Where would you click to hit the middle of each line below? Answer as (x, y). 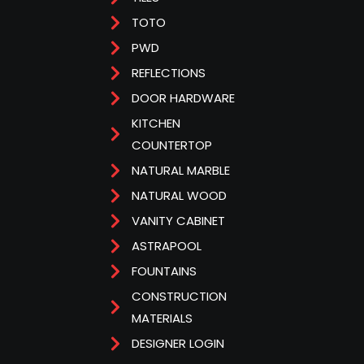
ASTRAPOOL (166, 246)
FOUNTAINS (164, 271)
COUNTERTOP (171, 145)
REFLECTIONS (168, 73)
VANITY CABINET (178, 221)
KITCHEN (156, 123)
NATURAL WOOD (179, 196)
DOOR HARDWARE (183, 98)
